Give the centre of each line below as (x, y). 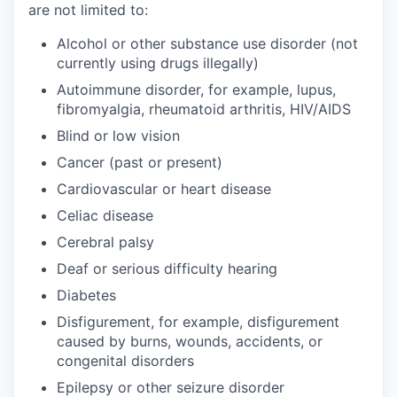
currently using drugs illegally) (158, 62)
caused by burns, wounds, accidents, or (190, 341)
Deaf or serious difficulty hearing (167, 268)
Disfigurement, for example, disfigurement (198, 321)
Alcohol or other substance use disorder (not (207, 43)
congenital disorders (125, 360)
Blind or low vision (118, 135)
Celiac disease (105, 215)
